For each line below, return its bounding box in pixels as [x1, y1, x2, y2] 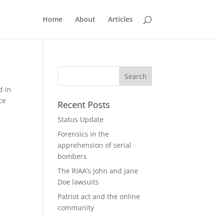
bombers [58, 152, 87, 161]
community [58, 203, 94, 212]
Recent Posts [58, 99, 110, 110]
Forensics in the [58, 129, 109, 139]
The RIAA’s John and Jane [58, 166, 139, 175]
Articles [108, 15, 133, 24]
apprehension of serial [58, 140, 132, 150]
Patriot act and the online [58, 192, 140, 201]
